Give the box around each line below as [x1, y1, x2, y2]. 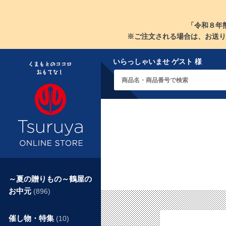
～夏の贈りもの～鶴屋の [9, 175, 92, 183]
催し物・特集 [9, 214, 56, 222]
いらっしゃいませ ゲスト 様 [113, 58, 202, 66]
